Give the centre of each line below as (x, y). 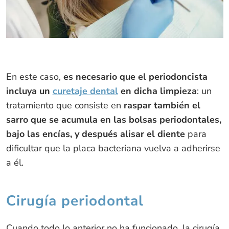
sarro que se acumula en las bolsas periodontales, (113, 120)
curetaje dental (85, 91)
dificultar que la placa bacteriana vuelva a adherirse (113, 148)
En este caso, (33, 77)
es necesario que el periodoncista (134, 77)
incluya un (29, 91)
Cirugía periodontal (75, 201)
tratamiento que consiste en (65, 106)
